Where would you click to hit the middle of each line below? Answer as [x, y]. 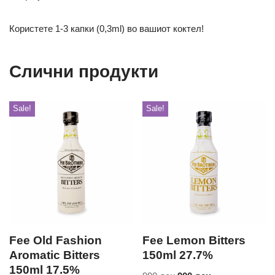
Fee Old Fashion [56, 241]
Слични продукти [84, 71]
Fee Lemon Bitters [194, 241]
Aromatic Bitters [55, 255]
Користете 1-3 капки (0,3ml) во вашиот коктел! [107, 28]
